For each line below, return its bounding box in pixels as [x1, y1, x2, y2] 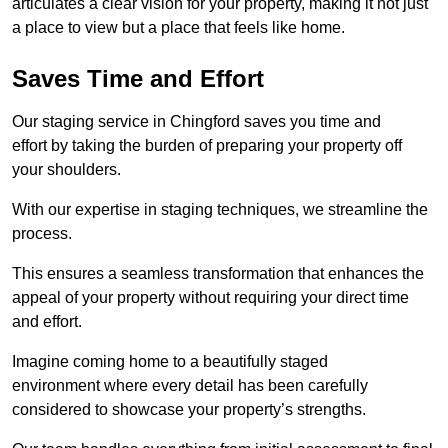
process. [12, 224, 72, 242]
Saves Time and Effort [12, 64, 264, 92]
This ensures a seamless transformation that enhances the [12, 264, 424, 282]
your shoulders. [12, 160, 121, 178]
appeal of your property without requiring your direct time [12, 288, 409, 306]
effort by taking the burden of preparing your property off [12, 136, 402, 154]
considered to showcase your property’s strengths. [12, 400, 366, 418]
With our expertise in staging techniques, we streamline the [12, 200, 428, 218]
